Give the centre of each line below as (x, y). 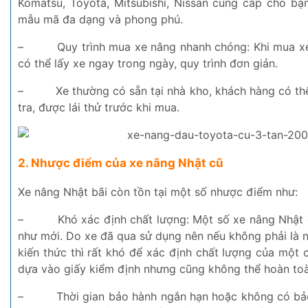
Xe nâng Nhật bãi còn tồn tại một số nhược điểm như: (158, 191)
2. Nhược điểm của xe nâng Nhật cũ (121, 163)
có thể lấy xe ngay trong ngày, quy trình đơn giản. (148, 63)
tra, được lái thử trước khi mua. (99, 107)
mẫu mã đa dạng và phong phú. (100, 19)
